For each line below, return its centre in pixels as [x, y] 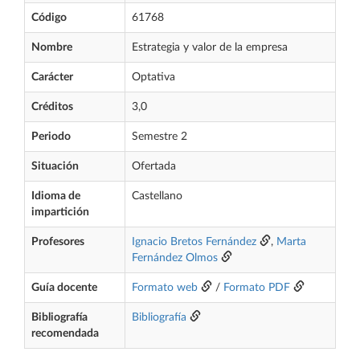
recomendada [65, 333]
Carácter [52, 77]
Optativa [153, 77]
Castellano [157, 196]
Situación [55, 166]
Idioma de [56, 196]
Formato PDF [257, 288]
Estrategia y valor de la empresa [210, 47]
